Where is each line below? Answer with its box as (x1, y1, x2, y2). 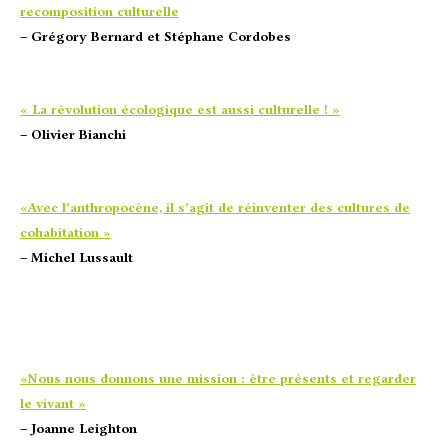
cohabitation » (20, 224, 111, 241)
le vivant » (20, 395, 86, 412)
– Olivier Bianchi (20, 126, 126, 143)
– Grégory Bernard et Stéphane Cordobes (20, 28, 291, 45)
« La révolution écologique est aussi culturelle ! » (20, 101, 340, 118)
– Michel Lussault (20, 249, 133, 266)
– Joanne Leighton (20, 420, 137, 437)
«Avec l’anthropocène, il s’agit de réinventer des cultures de (20, 199, 410, 216)
